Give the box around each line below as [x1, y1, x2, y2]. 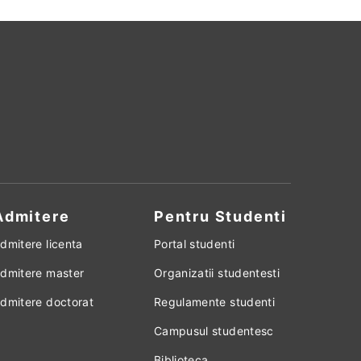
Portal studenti [153, 237, 235, 251]
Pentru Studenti [153, 208, 287, 226]
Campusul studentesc [153, 324, 274, 338]
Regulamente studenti [153, 295, 275, 309]
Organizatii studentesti [153, 266, 280, 280]
